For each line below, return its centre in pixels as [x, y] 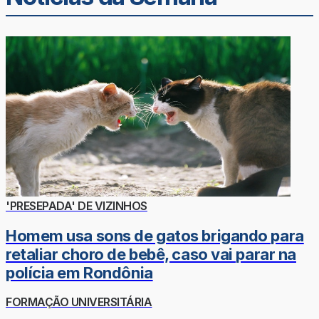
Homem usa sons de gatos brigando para [155, 236]
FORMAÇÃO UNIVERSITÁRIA [79, 302]
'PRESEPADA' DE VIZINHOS [77, 206]
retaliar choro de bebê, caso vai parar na [151, 255]
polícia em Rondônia [79, 273]
